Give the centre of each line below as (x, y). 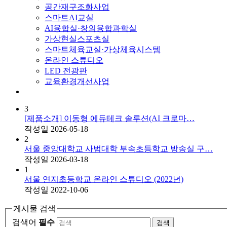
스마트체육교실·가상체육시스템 (103, 49)
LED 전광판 (66, 70)
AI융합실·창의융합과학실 (91, 28)
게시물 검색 (34, 208)
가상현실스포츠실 (77, 39)
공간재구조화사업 (77, 7)
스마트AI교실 (69, 17)
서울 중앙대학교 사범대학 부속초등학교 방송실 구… (119, 148)
